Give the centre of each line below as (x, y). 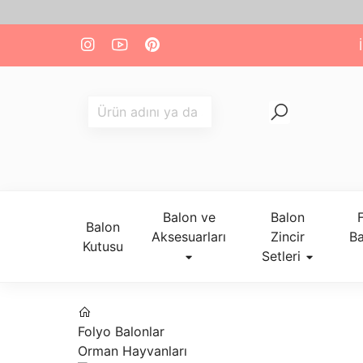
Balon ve (189, 217)
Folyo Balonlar (121, 331)
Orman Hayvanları (132, 351)
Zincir (288, 237)
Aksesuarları (189, 237)
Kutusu (102, 246)
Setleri (284, 256)
